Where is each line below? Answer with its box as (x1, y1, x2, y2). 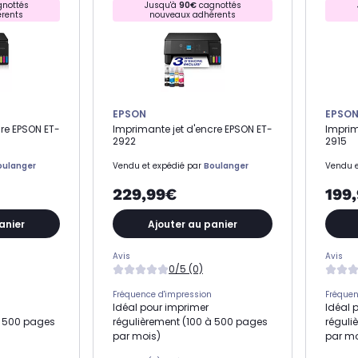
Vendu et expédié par (113, 160, 204, 172)
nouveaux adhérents (149, 9, 236, 21)
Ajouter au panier (148, 217, 237, 231)
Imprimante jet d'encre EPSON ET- (113, 122, 272, 136)
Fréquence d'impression (113, 288, 212, 300)
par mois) (113, 329, 161, 343)
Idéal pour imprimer (113, 300, 209, 314)
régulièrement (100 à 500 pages (113, 315, 268, 328)
